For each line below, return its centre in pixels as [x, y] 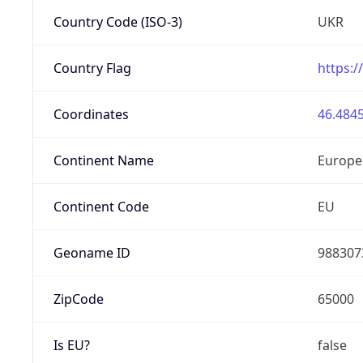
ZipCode [78, 299]
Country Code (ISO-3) [117, 21]
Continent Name [103, 160]
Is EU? [71, 345]
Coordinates [91, 114]
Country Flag [92, 68]
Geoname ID [92, 252]
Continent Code [101, 206]
